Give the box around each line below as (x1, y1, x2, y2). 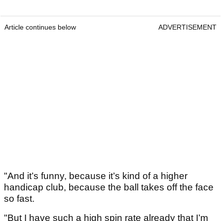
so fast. (4, 193, 35, 204)
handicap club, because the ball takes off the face (4, 182, 214, 193)
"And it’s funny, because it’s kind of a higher (4, 171, 187, 182)
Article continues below (4, 23, 76, 32)
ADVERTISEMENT (158, 23, 217, 32)
